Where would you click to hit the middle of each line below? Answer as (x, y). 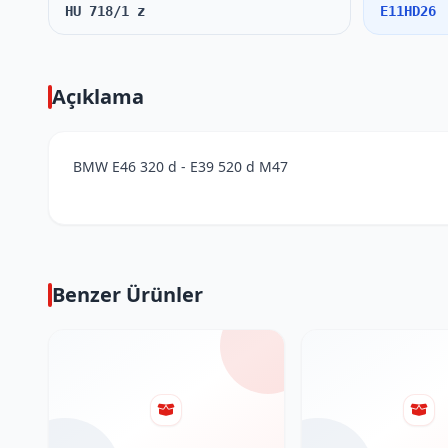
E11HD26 (408, 11)
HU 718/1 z (105, 11)
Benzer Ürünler (127, 294)
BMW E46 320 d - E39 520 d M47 (180, 166)
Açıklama (98, 96)
